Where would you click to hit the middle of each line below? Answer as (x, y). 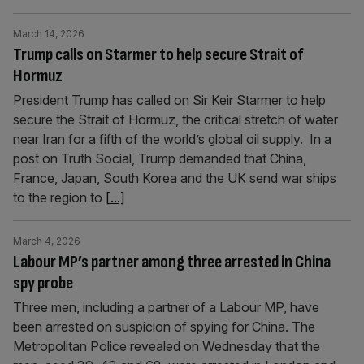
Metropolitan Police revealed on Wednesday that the (167, 346)
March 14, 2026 (49, 34)
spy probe (43, 283)
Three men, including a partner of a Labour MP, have (166, 307)
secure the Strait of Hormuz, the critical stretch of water (175, 119)
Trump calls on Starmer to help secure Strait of (158, 55)
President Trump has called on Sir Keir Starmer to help (169, 100)
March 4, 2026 (47, 241)
